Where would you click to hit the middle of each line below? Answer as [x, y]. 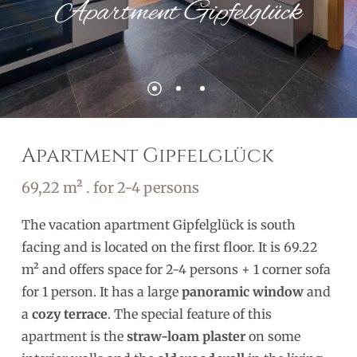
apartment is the [74, 337]
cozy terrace [69, 314]
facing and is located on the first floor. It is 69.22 [169, 247]
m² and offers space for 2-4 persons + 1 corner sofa [176, 270]
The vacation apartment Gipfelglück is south [158, 225]
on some [273, 337]
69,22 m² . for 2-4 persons [110, 187]
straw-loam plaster [186, 337]
